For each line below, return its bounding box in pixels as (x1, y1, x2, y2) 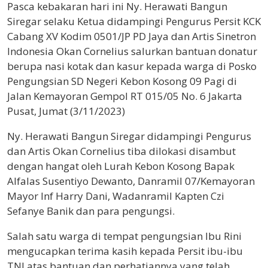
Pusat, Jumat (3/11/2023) (7, 104, 125, 118)
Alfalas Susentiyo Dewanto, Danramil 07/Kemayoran (7, 174, 255, 188)
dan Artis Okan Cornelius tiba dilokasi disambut (7, 144, 236, 159)
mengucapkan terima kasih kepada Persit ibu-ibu (7, 244, 243, 258)
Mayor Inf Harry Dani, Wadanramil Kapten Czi (7, 189, 224, 203)
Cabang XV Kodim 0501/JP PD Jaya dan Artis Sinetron (7, 29, 256, 44)
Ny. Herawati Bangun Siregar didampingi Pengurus (7, 129, 251, 144)
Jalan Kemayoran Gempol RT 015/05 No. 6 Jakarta (7, 89, 242, 103)
